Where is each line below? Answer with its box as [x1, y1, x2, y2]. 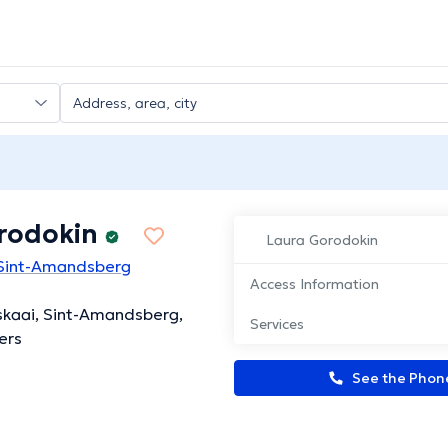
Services [250, 315, 304, 334]
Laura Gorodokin [266, 231, 378, 250]
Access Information [250, 275, 379, 294]
